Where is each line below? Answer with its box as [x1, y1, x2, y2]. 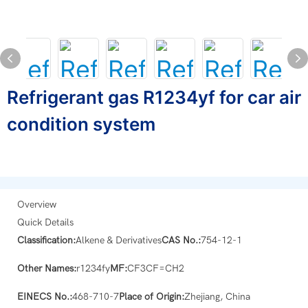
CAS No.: [162, 234, 201, 246]
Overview [17, 198, 56, 210]
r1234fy [76, 262, 110, 274]
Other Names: [17, 262, 76, 274]
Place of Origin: [119, 290, 184, 302]
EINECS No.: [17, 290, 72, 302]
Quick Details [17, 216, 74, 228]
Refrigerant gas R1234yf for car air [7, 87, 301, 108]
